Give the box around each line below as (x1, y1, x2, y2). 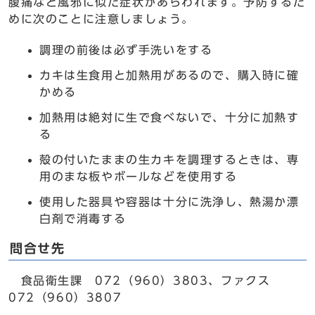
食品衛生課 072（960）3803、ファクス (8, 275, 271, 286)
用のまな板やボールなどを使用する (39, 171, 238, 182)
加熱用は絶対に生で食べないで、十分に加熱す (39, 112, 300, 123)
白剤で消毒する (39, 213, 127, 224)
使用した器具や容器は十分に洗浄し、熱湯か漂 (39, 196, 300, 207)
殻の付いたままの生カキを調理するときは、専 (39, 154, 300, 165)
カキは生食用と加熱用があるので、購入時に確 (39, 70, 300, 81)
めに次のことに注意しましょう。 (8, 13, 194, 25)
